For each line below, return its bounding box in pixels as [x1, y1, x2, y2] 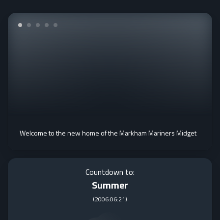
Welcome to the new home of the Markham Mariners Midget [20, 128, 196, 138]
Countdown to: [85, 166, 135, 178]
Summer [92, 177, 128, 192]
